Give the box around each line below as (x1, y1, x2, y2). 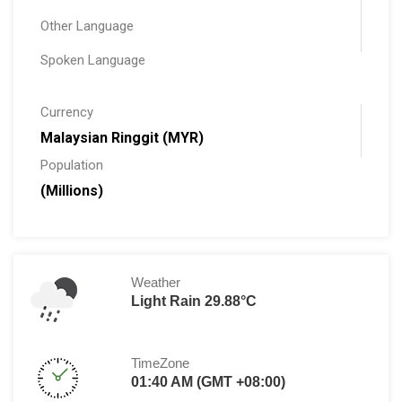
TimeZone (131, 355, 190, 371)
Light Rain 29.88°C (131, 293, 258, 310)
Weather (131, 275, 181, 291)
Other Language (40, 18, 134, 35)
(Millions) (40, 182, 103, 200)
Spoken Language (40, 52, 145, 69)
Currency (40, 104, 93, 121)
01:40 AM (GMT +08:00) (131, 374, 286, 390)
